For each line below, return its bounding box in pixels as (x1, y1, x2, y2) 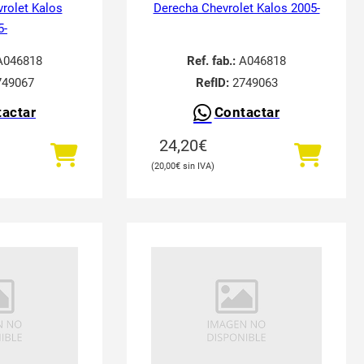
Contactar (214, 105, 279, 120)
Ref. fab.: (187, 54, 236, 68)
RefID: (195, 76, 229, 90)
